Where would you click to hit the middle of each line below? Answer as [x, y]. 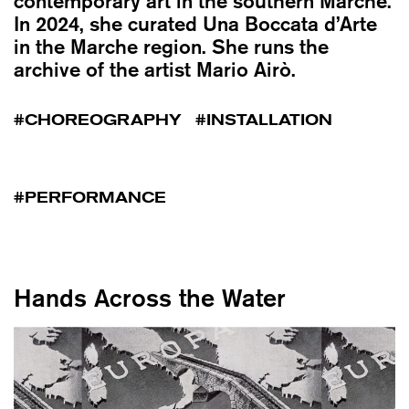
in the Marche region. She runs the [171, 46]
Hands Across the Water [150, 297]
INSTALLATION [269, 120]
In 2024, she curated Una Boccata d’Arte [195, 23]
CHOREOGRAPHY [103, 120]
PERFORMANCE [95, 197]
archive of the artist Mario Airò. [155, 69]
